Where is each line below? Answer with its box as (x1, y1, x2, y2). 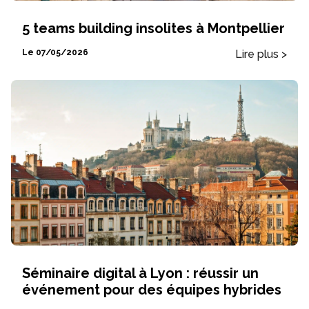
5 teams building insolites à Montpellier (22, 19, 285, 37)
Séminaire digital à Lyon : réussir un (22, 264, 259, 281)
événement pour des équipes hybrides (22, 281, 281, 298)
